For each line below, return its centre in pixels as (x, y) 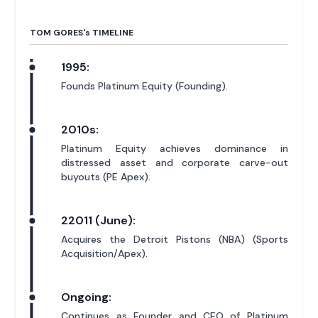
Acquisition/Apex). (105, 254)
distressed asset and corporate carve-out (175, 163)
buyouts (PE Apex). (106, 177)
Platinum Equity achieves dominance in (175, 149)
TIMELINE (112, 33)
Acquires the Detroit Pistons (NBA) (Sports (175, 240)
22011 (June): (99, 221)
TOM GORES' (58, 33)
